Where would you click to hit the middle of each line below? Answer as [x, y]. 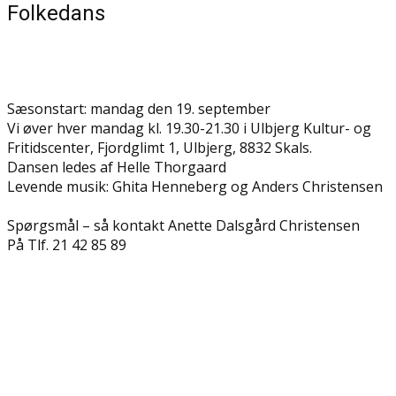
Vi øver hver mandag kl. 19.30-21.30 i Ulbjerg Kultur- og [189, 128]
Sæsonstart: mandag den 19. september [139, 109]
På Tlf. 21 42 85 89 [67, 245]
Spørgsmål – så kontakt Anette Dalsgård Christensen [183, 225]
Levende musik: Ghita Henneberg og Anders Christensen [195, 187]
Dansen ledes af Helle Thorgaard [117, 167]
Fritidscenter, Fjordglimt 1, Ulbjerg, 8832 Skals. [160, 148]
